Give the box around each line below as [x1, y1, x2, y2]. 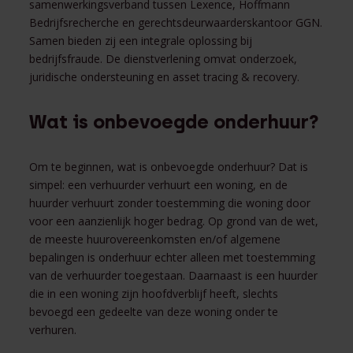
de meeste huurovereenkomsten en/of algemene [29, 231, 281, 247]
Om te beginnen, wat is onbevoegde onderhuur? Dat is [29, 158, 309, 174]
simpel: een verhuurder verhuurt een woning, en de [29, 176, 288, 192]
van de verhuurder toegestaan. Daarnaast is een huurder [29, 267, 318, 283]
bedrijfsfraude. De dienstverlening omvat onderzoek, [29, 50, 298, 66]
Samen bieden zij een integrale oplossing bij [29, 32, 253, 48]
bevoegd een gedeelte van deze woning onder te [29, 303, 279, 319]
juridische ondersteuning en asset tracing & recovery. [29, 69, 300, 84]
